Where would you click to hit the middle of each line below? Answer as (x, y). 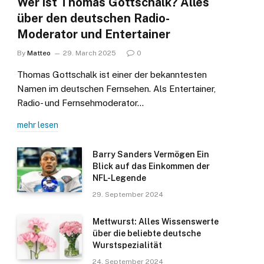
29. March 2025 (90, 53)
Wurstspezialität (127, 245)
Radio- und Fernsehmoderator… (80, 103)
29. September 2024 (128, 195)
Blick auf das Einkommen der (151, 166)
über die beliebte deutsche (147, 234)
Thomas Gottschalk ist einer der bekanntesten (112, 75)
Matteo (39, 53)
